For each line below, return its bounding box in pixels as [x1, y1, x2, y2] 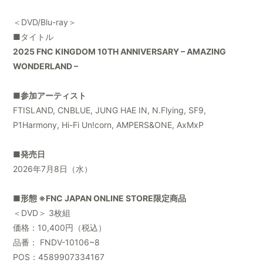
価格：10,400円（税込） [13, 222, 107, 233]
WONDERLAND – [13, 61, 79, 72]
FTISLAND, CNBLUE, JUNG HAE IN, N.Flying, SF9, [13, 105, 207, 116]
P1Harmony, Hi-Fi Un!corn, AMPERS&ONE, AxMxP [13, 120, 204, 130]
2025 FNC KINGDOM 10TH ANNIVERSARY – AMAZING [13, 46, 227, 57]
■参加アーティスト [13, 90, 87, 101]
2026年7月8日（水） [13, 164, 93, 174]
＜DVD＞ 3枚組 [13, 208, 71, 218]
